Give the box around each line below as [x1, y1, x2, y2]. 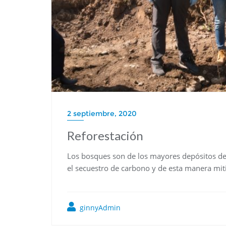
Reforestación [67, 128, 143, 143]
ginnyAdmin [78, 203, 121, 212]
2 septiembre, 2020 [67, 109, 137, 118]
